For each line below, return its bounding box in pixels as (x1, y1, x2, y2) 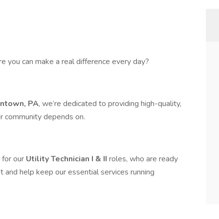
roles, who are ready (107, 153, 178, 164)
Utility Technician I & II (26, 153, 107, 164)
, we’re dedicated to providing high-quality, (39, 98, 181, 109)
